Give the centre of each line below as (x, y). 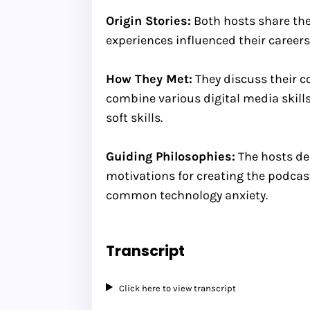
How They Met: (149, 79)
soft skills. (134, 117)
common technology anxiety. (187, 195)
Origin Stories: (148, 20)
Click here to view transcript (178, 288)
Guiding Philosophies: (171, 156)
